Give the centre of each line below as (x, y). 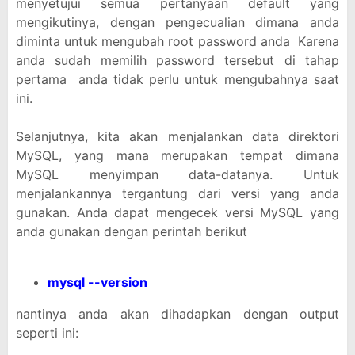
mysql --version (97, 282)
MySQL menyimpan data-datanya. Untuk (177, 174)
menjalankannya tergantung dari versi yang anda (177, 193)
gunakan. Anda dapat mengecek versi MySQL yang (177, 212)
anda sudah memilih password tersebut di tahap (177, 60)
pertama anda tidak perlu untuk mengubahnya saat (177, 79)
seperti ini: (47, 333)
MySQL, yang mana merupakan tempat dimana (177, 155)
